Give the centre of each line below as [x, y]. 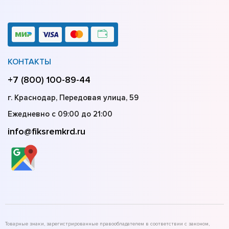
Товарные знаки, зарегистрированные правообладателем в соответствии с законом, [107, 224]
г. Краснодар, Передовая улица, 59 [73, 98]
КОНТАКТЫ [29, 62]
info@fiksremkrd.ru [47, 132]
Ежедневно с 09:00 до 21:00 [60, 114]
